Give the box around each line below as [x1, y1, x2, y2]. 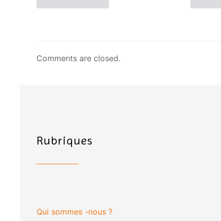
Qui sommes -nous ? [37, 207, 112, 217]
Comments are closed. [37, 53, 120, 63]
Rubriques [37, 134, 93, 147]
